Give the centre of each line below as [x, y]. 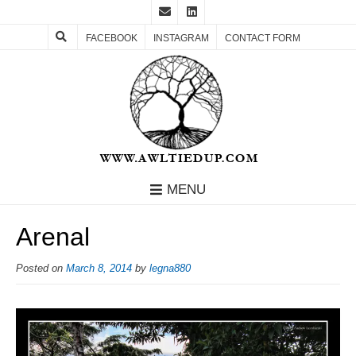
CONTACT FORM [263, 38]
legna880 [170, 269]
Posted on [41, 269]
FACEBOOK [112, 38]
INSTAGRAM [181, 38]
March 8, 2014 [99, 269]
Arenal [53, 237]
